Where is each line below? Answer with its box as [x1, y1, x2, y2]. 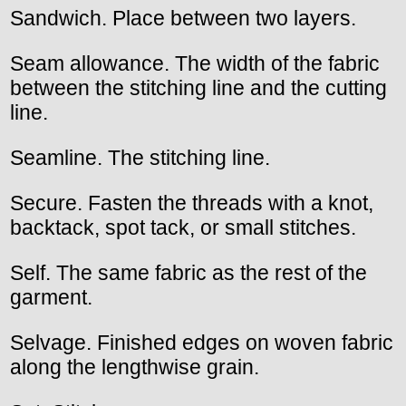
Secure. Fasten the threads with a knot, [10, 191, 373, 216]
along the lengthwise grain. [10, 355, 259, 380]
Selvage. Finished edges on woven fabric [10, 331, 393, 355]
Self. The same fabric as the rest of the [10, 261, 367, 285]
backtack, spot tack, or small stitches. [10, 216, 356, 240]
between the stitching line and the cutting [10, 76, 387, 101]
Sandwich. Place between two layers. [10, 6, 356, 31]
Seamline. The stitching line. [10, 146, 270, 170]
